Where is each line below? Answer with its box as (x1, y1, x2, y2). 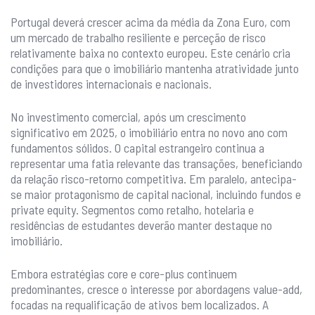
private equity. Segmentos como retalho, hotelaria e (11, 202, 254, 218)
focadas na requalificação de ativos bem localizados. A (11, 297, 269, 313)
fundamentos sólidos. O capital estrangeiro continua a (11, 140, 264, 156)
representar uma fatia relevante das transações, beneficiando (11, 155, 302, 172)
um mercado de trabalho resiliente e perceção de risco (11, 30, 266, 46)
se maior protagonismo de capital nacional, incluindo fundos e (11, 186, 301, 202)
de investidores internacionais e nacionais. (11, 76, 212, 92)
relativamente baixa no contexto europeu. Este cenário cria (11, 45, 290, 61)
